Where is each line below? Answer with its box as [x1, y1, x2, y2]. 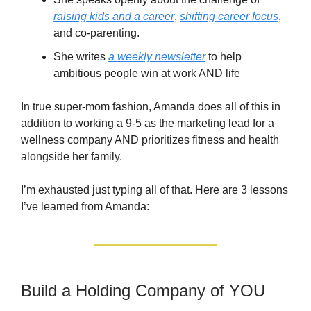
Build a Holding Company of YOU [21, 281, 265, 301]
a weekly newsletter [108, 51, 205, 63]
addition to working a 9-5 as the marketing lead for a [21, 117, 274, 130]
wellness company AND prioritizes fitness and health [21, 134, 279, 146]
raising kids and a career [53, 10, 174, 23]
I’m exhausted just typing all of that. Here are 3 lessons [21, 184, 288, 196]
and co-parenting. [53, 27, 140, 40]
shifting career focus [180, 10, 278, 23]
